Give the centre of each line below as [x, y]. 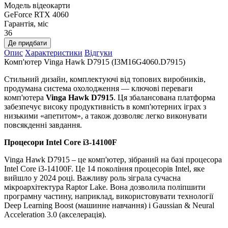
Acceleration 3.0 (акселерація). [55, 215]
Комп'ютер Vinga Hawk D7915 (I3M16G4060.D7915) [95, 62]
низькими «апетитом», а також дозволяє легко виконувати [106, 116]
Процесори [25, 142]
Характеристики [54, 53]
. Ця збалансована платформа [164, 98]
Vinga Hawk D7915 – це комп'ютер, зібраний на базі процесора [113, 160]
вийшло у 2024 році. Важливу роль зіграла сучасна [92, 178]
